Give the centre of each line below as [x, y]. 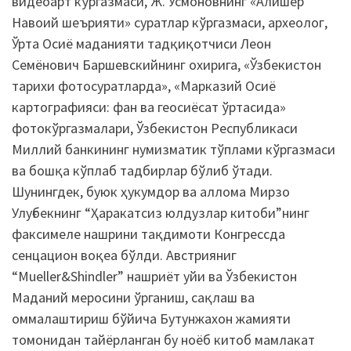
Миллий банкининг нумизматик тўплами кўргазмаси [174, 149]
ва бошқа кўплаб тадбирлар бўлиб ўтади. [142, 170]
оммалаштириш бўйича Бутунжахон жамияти [151, 318]
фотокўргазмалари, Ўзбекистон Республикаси [155, 128]
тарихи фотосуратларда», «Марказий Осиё [144, 85]
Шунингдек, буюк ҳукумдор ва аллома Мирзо [151, 191]
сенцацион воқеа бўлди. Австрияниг [124, 255]
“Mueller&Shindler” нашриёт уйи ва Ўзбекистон [154, 276]
